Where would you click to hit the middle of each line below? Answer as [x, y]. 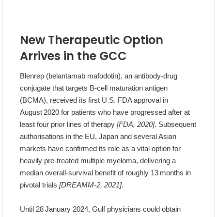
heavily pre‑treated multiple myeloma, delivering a [98, 161]
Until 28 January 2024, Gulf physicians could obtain [100, 209]
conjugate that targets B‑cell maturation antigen [94, 88]
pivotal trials [39, 185]
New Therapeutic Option [92, 40]
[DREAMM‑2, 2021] [90, 185]
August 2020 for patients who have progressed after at [105, 112]
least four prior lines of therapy [68, 124]
